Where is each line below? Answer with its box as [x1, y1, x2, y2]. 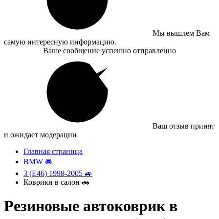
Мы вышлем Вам [153, 29, 210, 37]
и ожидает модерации [4, 131, 77, 139]
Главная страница [23, 147, 83, 155]
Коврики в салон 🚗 [23, 178, 89, 186]
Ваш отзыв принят [153, 122, 215, 130]
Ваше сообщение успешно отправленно [43, 46, 176, 55]
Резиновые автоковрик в [4, 197, 177, 215]
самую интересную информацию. [4, 38, 116, 46]
